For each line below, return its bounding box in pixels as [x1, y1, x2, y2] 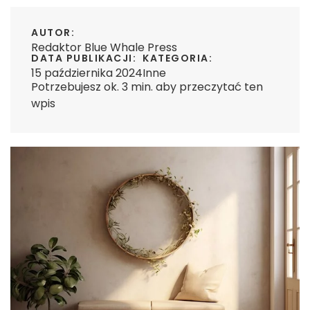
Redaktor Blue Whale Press [31, 39, 177, 55]
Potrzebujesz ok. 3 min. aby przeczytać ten [31, 79, 263, 95]
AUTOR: [31, 26, 75, 39]
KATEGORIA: [143, 51, 212, 65]
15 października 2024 [31, 65, 143, 81]
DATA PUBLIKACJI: [31, 51, 136, 65]
